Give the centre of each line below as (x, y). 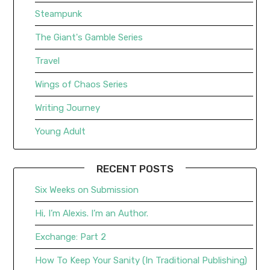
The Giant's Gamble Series (89, 38)
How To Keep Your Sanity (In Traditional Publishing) (141, 261)
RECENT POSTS (135, 169)
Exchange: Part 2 (71, 237)
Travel (48, 61)
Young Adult (61, 132)
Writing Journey (68, 108)
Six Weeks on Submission (87, 190)
